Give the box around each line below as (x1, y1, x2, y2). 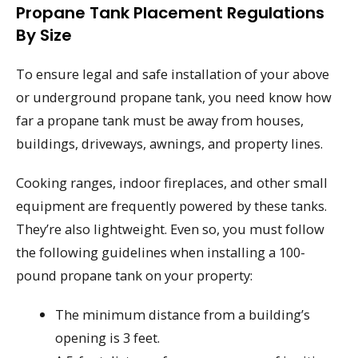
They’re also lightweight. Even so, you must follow (16, 219, 324, 238)
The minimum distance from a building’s (55, 304, 311, 324)
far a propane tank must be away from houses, (16, 111, 304, 130)
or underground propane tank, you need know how (16, 88, 332, 107)
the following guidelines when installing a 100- (16, 242, 305, 261)
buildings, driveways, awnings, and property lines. (16, 134, 323, 153)
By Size (16, 24, 72, 47)
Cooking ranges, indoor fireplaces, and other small (16, 173, 328, 192)
